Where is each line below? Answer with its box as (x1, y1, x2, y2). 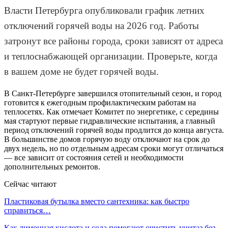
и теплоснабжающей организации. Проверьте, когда (4, 50, 217, 62)
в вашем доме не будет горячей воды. (4, 66, 159, 77)
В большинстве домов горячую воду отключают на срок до (4, 134, 210, 144)
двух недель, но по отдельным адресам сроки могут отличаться (4, 144, 223, 153)
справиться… (4, 206, 51, 215)
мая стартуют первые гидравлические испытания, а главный (4, 116, 215, 125)
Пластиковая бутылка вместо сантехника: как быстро (4, 196, 189, 206)
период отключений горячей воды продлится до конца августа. (4, 125, 224, 134)
